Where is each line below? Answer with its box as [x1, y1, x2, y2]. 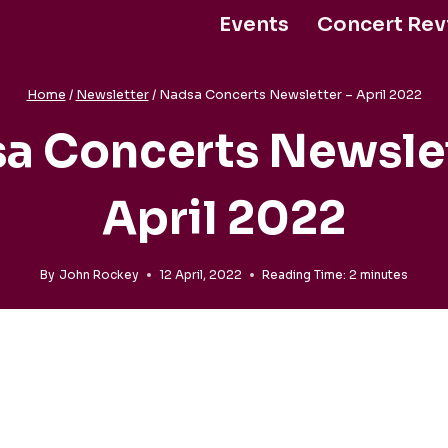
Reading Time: [261, 267, 346, 283]
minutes [359, 267, 408, 283]
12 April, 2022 [158, 267, 242, 283]
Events [219, 12, 289, 37]
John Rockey [58, 267, 139, 283]
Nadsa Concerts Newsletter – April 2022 [158, 86, 422, 103]
